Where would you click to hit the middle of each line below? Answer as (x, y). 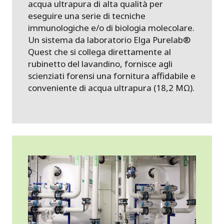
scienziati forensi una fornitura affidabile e (112, 76)
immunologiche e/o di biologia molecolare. (111, 28)
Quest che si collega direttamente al (99, 52)
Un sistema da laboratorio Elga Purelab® (109, 40)
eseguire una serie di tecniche (87, 16)
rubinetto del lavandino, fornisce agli (100, 64)
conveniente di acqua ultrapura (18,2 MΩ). (111, 88)
